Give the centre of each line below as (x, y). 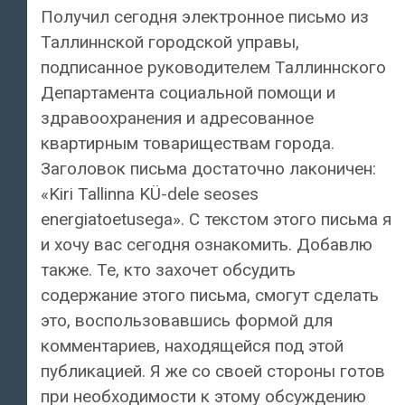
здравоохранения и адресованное (177, 118)
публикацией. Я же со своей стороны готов (213, 371)
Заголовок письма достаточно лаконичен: (208, 168)
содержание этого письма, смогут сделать (210, 295)
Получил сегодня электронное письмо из (205, 16)
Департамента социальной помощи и (188, 92)
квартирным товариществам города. (188, 143)
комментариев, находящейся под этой (192, 345)
